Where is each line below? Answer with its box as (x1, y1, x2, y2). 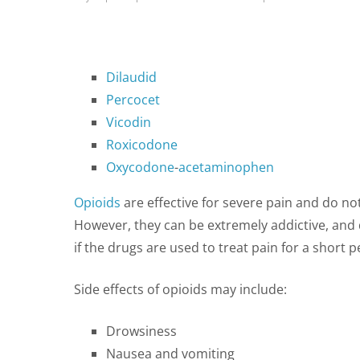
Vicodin (106, 112, 151, 131)
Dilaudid (106, 67, 157, 86)
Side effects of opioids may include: (74, 280, 287, 298)
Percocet (106, 90, 160, 108)
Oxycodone (106, 157, 174, 176)
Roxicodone (106, 135, 178, 153)
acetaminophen (178, 157, 274, 176)
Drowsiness (106, 321, 177, 340)
